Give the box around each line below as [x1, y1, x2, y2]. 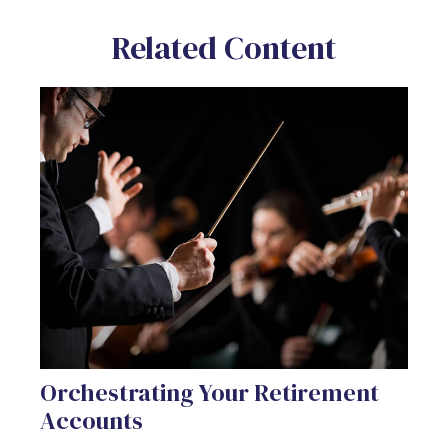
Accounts [40, 404, 143, 438]
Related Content [112, 25, 336, 70]
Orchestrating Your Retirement [40, 376, 379, 410]
